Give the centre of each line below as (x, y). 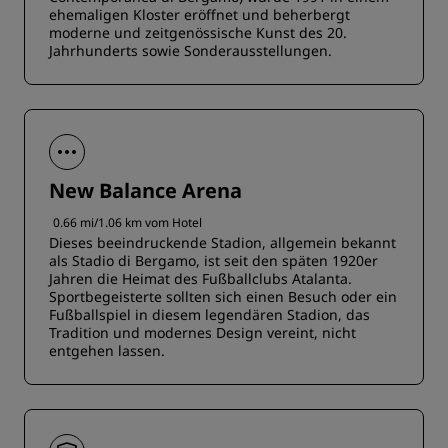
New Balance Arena (145, 190)
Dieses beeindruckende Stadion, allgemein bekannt (222, 242)
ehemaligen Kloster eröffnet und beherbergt (199, 14)
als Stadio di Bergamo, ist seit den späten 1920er (213, 260)
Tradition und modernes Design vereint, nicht (202, 332)
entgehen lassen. (107, 350)
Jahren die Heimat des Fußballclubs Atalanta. (200, 278)
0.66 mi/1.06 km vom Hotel (127, 222)
